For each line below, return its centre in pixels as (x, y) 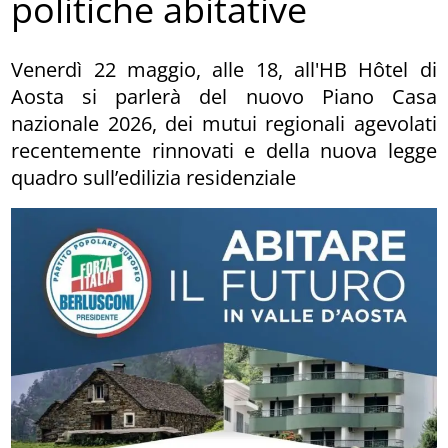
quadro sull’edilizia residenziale (154, 177)
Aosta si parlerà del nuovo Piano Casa (224, 96)
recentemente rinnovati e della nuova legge (224, 150)
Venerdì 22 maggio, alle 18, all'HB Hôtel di (224, 69)
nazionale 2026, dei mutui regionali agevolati (224, 123)
